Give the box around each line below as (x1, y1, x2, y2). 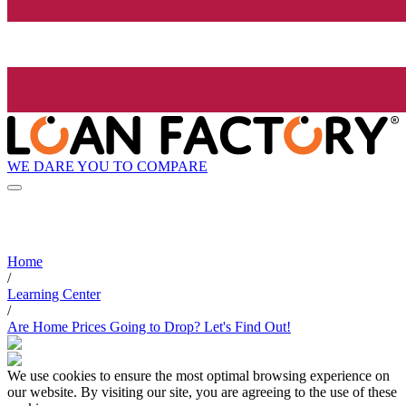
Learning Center (7, 286, 101, 303)
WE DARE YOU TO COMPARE (7, 158, 208, 174)
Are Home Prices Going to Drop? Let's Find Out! (7, 319, 291, 335)
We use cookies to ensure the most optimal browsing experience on (7, 368, 390, 384)
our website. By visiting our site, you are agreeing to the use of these (7, 384, 397, 401)
